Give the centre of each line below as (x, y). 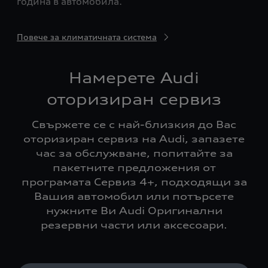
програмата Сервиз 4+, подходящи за (134, 182)
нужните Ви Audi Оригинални (134, 211)
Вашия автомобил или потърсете (134, 196)
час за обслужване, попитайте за (134, 153)
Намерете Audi (134, 78)
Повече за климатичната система (87, 37)
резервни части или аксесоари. (134, 225)
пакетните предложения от (134, 167)
